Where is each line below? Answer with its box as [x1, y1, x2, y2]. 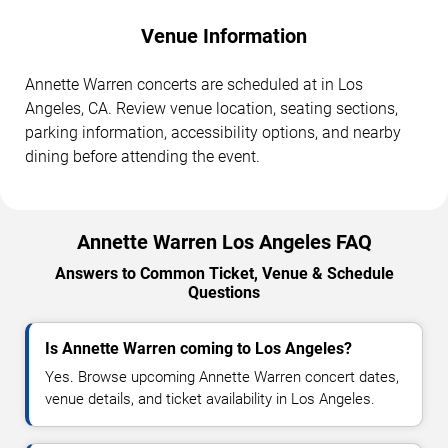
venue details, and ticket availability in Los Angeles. [45, 390, 375, 409]
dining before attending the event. [25, 147, 260, 167]
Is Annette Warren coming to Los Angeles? [45, 339, 352, 359]
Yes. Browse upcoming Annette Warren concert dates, [45, 368, 399, 387]
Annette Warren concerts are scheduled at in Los [25, 75, 363, 95]
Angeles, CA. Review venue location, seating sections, [25, 99, 398, 119]
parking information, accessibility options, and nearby [25, 123, 401, 143]
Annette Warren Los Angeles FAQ [76, 230, 372, 255]
